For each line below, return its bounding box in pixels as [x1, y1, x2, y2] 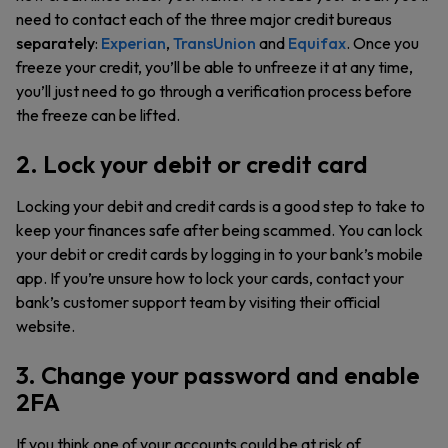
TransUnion [173, 33, 256, 53]
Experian [101, 33, 166, 53]
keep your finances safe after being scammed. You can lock [16, 220, 423, 240]
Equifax [288, 33, 346, 53]
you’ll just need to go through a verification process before [16, 81, 412, 101]
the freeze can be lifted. [16, 105, 183, 125]
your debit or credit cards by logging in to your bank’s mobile [16, 244, 423, 264]
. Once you [346, 33, 419, 53]
